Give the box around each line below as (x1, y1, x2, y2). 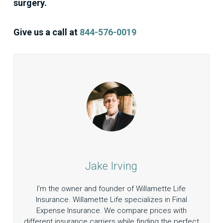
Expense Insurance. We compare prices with (36, 206, 187, 216)
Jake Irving (85, 160, 138, 173)
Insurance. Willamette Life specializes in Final (35, 195, 187, 205)
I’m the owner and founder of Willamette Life (37, 184, 186, 194)
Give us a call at (13, 27, 80, 38)
